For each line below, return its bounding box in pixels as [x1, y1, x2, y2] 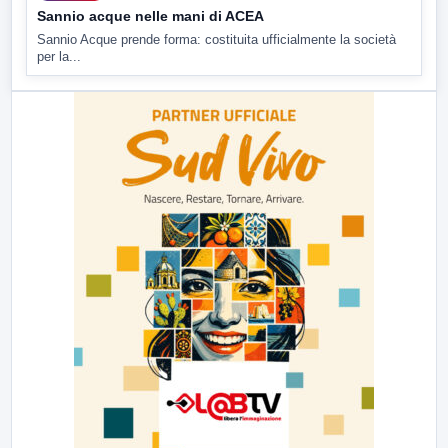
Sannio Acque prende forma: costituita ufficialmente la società [37, 31, 396, 47]
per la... [37, 48, 81, 64]
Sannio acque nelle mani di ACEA [37, 7, 264, 24]
